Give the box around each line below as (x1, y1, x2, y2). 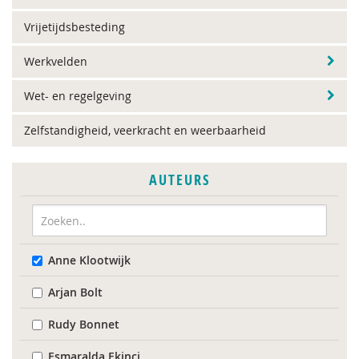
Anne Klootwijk (48, 252, 131, 268)
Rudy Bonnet (48, 317, 119, 332)
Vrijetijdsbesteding (24, 19, 125, 34)
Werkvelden (24, 54, 87, 69)
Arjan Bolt (48, 284, 103, 300)
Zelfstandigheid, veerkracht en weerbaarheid (24, 123, 266, 138)
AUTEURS (149, 170, 210, 190)
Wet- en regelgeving (24, 88, 131, 103)
